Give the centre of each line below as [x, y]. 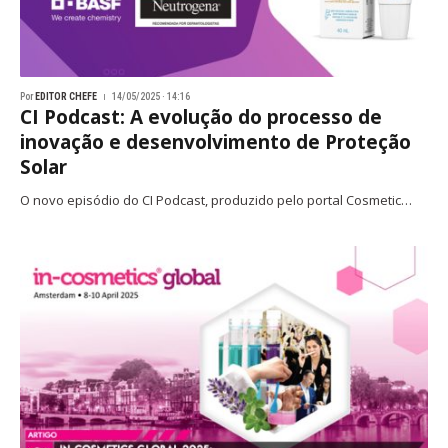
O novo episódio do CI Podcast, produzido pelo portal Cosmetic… [216, 199]
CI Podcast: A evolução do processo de [201, 116]
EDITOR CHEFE [66, 96]
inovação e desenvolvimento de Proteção [215, 141]
